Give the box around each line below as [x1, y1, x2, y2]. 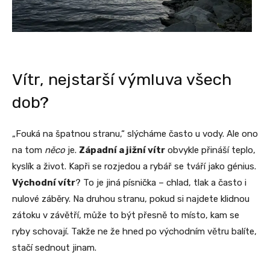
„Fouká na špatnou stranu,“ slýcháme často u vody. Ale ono [12, 128, 258, 140]
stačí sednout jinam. [12, 242, 96, 254]
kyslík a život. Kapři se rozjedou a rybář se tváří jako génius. [12, 161, 256, 172]
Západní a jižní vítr [79, 145, 165, 156]
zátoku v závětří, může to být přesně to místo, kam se [12, 210, 239, 221]
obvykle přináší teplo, [165, 145, 256, 156]
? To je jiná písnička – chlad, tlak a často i [75, 177, 246, 189]
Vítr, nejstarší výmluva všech [12, 70, 231, 90]
